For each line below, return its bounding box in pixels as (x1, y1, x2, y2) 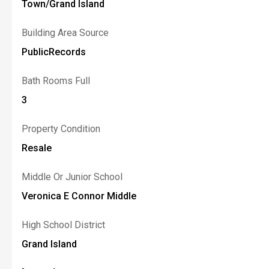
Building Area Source (22, 27, 109, 38)
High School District (22, 219, 105, 231)
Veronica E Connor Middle (22, 190, 136, 202)
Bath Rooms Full (22, 75, 90, 86)
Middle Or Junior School (22, 171, 122, 183)
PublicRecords (22, 46, 86, 58)
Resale (22, 142, 52, 154)
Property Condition (22, 123, 100, 134)
